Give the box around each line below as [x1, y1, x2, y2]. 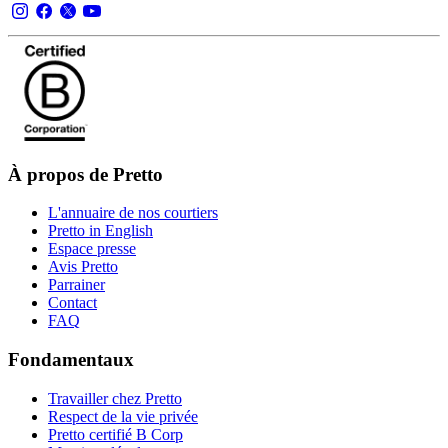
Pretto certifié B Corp [48, 425, 183, 443]
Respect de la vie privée [48, 407, 198, 425]
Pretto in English [48, 222, 153, 240]
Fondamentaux [8, 349, 134, 371]
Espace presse [48, 240, 136, 258]
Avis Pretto [48, 258, 118, 276]
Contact [48, 294, 97, 312]
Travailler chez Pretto [48, 389, 182, 407]
